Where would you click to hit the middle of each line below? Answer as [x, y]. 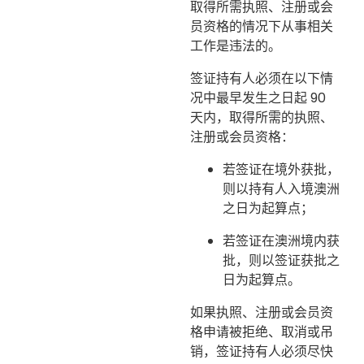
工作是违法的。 [236, 45]
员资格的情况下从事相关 [262, 26]
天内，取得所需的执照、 [262, 117]
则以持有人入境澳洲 [281, 188]
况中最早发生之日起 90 [258, 97]
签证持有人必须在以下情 [262, 78]
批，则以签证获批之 [281, 260]
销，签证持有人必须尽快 [262, 351]
